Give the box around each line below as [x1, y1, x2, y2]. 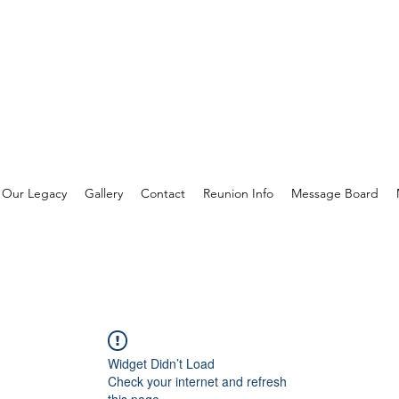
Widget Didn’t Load [108, 354, 215, 372]
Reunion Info [202, 185, 273, 201]
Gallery [84, 185, 123, 201]
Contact [140, 185, 185, 201]
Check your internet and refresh [108, 372, 287, 390]
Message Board [290, 185, 379, 201]
